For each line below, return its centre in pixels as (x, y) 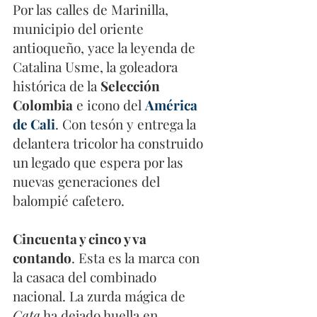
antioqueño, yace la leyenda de (106, 48)
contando (42, 258)
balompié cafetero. (69, 201)
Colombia (43, 105)
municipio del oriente (80, 29)
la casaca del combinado (86, 277)
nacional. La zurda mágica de (101, 296)
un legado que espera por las (100, 162)
